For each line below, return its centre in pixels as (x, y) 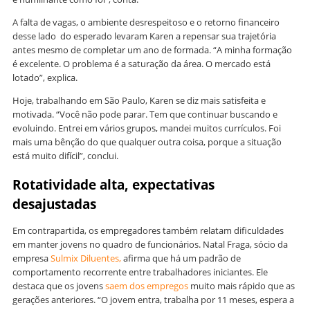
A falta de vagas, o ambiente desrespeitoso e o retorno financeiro (146, 22)
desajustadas (54, 204)
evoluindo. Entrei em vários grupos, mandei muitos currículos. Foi (147, 128)
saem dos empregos (147, 286)
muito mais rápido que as (241, 286)
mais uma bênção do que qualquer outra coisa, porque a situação (147, 142)
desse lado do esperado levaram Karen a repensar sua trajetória (144, 36)
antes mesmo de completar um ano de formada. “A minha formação (152, 50)
